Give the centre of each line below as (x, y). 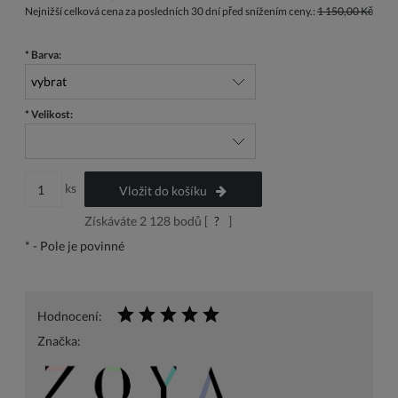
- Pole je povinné (77, 246)
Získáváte (111, 221)
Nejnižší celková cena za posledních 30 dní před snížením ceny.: (171, 12)
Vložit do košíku (163, 191)
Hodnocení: (70, 316)
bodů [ (189, 221)
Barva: (45, 55)
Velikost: (51, 115)
